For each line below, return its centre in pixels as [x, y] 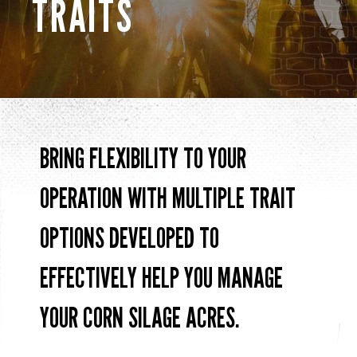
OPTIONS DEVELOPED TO [129, 237]
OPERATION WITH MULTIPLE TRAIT [168, 198]
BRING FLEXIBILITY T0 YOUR [143, 158]
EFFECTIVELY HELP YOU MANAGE [161, 277]
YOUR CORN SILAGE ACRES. [139, 317]
